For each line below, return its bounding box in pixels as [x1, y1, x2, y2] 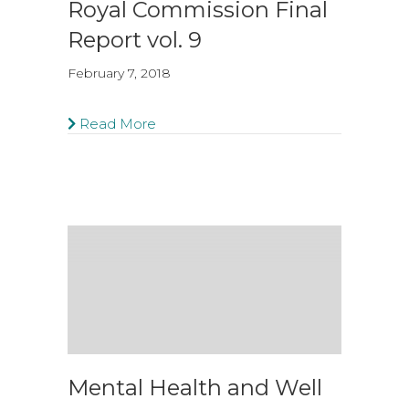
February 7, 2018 [68, 65, 171, 81]
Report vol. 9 [68, 26, 202, 53]
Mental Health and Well [68, 374, 322, 401]
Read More [76, 115, 156, 132]
